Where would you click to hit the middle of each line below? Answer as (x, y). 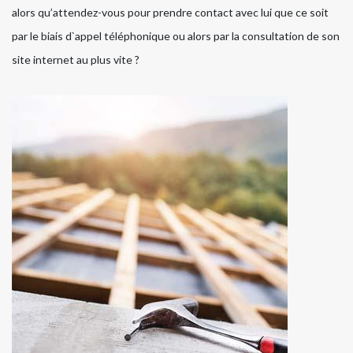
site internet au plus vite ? (76, 60)
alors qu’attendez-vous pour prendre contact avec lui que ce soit (170, 13)
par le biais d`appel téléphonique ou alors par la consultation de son (176, 36)
